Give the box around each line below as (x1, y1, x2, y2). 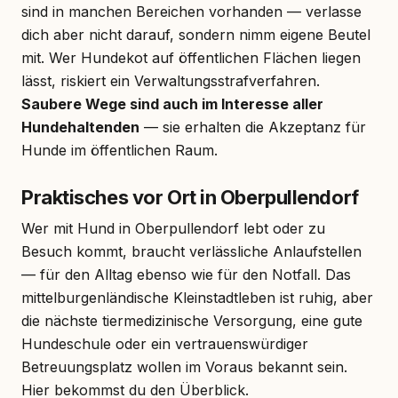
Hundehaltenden (21, 117, 139, 136)
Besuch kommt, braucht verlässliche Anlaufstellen (21, 242, 362, 260)
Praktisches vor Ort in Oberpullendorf (21, 185, 359, 209)
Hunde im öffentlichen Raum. (21, 140, 218, 159)
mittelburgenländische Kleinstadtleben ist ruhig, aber (21, 288, 373, 306)
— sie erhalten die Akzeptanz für (139, 117, 366, 136)
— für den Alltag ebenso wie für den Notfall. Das (21, 265, 351, 283)
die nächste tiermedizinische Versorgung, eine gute (21, 311, 362, 330)
